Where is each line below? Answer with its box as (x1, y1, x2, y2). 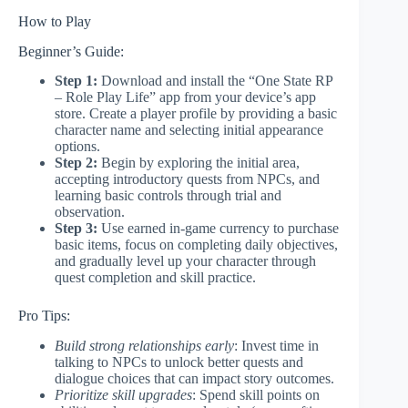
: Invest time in (234, 338, 319, 354)
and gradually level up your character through (55, 253, 316, 270)
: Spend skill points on (192, 387, 320, 403)
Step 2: (55, 155, 97, 171)
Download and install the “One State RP (97, 73, 332, 89)
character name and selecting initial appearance (55, 122, 323, 138)
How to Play (18, 13, 91, 29)
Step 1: (55, 73, 97, 89)
